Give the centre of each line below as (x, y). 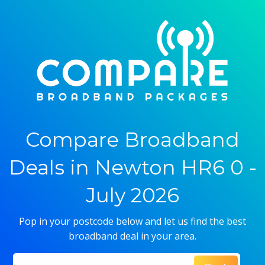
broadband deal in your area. (132, 236)
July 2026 (132, 195)
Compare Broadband (132, 140)
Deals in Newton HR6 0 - (132, 167)
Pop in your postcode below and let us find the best (132, 221)
